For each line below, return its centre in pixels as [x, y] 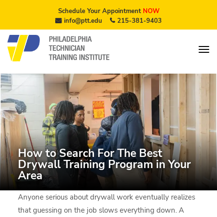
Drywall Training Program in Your [105, 164]
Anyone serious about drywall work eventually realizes [107, 197]
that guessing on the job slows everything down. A [101, 210]
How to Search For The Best [90, 153]
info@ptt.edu [83, 21]
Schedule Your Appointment [99, 11]
